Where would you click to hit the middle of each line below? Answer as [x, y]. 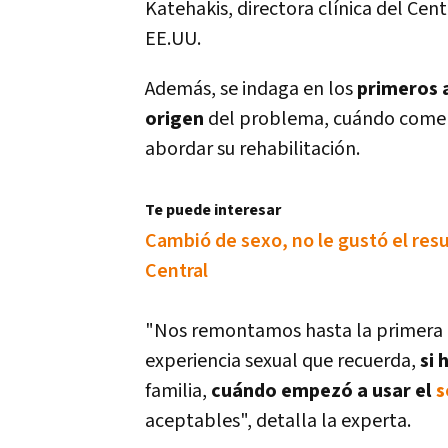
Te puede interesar [213, 210]
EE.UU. [173, 39]
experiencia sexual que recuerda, [282, 361]
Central [176, 271]
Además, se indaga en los [251, 89]
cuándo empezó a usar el [323, 391]
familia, [178, 391]
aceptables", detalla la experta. [278, 421]
